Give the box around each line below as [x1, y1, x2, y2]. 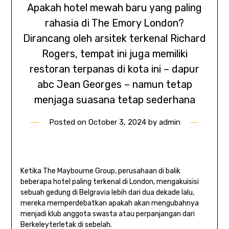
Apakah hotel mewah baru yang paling [27, 2, 202, 14]
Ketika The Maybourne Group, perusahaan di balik [20, 167, 180, 176]
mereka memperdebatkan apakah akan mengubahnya [20, 199, 199, 208]
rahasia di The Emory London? [45, 17, 184, 30]
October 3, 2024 [88, 118, 146, 127]
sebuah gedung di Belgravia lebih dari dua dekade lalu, [20, 188, 194, 197]
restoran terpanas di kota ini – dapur [30, 63, 199, 76]
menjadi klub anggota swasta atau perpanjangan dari [20, 210, 195, 219]
